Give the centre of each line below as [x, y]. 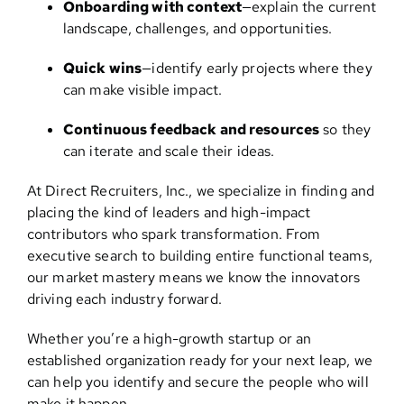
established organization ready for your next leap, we [199, 361]
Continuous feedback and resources [191, 130]
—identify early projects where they [257, 69]
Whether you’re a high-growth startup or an [169, 339]
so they [345, 130]
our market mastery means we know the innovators [193, 278]
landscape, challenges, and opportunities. [197, 29]
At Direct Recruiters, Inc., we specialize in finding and [201, 191]
